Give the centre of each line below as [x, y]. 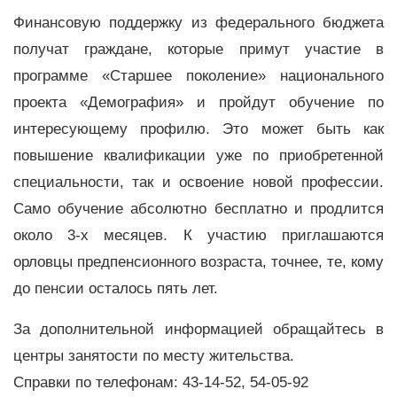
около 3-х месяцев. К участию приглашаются [198, 235]
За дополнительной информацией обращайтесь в [198, 330]
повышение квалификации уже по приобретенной [198, 155]
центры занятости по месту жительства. [154, 356]
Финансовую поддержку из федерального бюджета [198, 22]
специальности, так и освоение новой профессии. [198, 182]
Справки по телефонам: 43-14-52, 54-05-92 [161, 383]
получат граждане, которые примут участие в [198, 49]
